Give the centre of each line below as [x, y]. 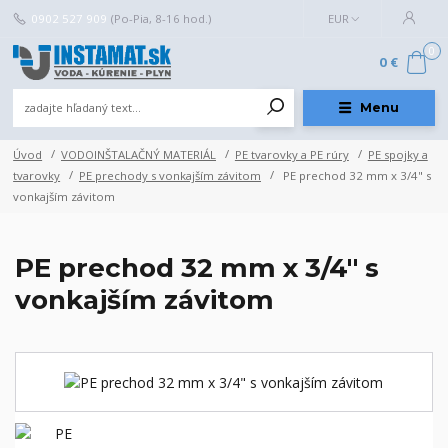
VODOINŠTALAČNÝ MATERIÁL [138, 154]
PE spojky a [397, 154]
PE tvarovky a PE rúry [291, 154]
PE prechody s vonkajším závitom [170, 175]
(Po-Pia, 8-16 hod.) [160, 18]
